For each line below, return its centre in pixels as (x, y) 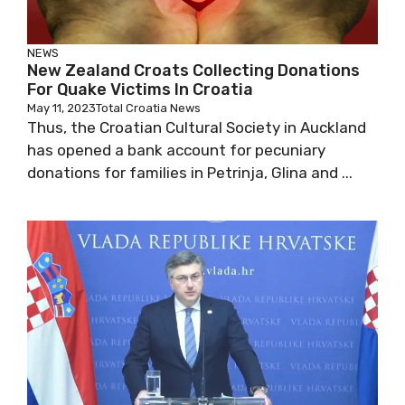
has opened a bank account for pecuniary (176, 150)
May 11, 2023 (61, 108)
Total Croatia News (148, 108)
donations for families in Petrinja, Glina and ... (190, 173)
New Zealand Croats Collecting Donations (193, 71)
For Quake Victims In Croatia (140, 89)
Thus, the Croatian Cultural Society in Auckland (197, 127)
